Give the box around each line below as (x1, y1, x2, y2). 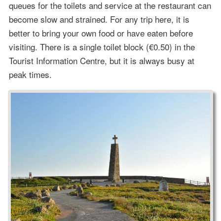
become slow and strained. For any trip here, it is (8, 13, 189, 26)
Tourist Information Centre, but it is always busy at (8, 54, 194, 67)
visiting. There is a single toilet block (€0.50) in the (8, 40, 195, 53)
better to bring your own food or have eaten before (8, 27, 193, 39)
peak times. (8, 68, 52, 81)
